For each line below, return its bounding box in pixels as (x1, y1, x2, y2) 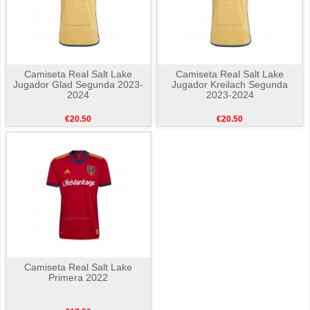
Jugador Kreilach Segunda (172, 78, 289, 90)
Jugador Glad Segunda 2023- (13, 78, 144, 90)
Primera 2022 (48, 271, 109, 283)
